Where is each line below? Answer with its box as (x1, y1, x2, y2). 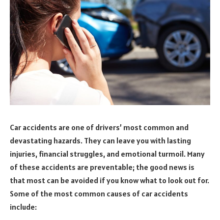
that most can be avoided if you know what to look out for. (10, 175, 209, 185)
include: (10, 201, 37, 212)
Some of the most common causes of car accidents (10, 188, 188, 198)
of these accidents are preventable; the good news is (10, 162, 194, 172)
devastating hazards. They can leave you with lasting (10, 135, 191, 145)
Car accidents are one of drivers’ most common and (10, 122, 189, 132)
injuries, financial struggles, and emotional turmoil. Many (10, 148, 205, 159)
